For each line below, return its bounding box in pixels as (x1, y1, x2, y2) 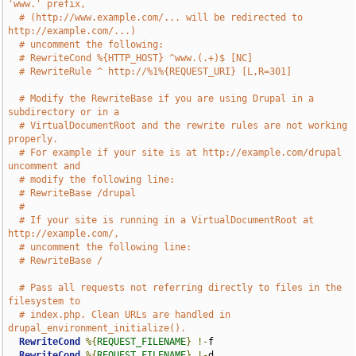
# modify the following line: (19, 174, 176, 185)
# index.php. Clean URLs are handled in (19, 309, 231, 320)
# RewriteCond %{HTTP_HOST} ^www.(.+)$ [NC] (19, 52, 253, 64)
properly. (8, 133, 59, 145)
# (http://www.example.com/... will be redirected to (19, 12, 304, 23)
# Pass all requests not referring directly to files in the (19, 282, 342, 293)
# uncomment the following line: (19, 242, 192, 253)
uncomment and (8, 161, 81, 172)
